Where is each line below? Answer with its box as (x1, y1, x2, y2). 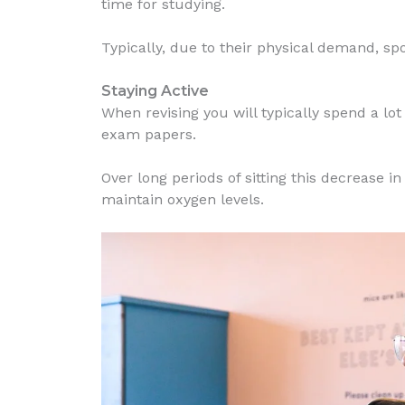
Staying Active (101, 81, 209, 99)
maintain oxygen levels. (101, 190, 264, 208)
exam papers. (101, 125, 196, 143)
